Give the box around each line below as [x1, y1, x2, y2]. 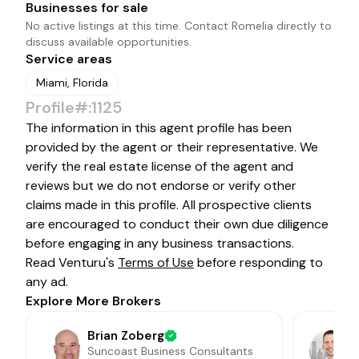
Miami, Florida [36, 75, 108, 90]
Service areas [26, 50, 112, 67]
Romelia [232, 18, 273, 33]
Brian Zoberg [87, 328, 164, 344]
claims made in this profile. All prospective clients [26, 196, 312, 213]
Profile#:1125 [26, 97, 123, 118]
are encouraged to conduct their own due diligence [26, 216, 329, 232]
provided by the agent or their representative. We [26, 139, 318, 155]
